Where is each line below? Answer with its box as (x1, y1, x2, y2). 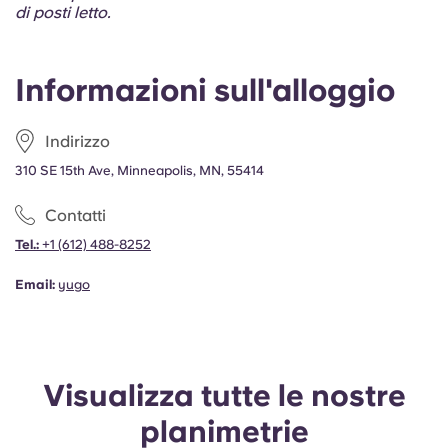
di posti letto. (15, 3, 111, 22)
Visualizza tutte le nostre (42, 377, 406, 413)
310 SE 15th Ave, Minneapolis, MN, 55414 (15, 163, 264, 178)
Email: (15, 277, 55, 292)
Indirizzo (45, 131, 110, 151)
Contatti (45, 205, 106, 225)
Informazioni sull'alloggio (15, 72, 395, 108)
